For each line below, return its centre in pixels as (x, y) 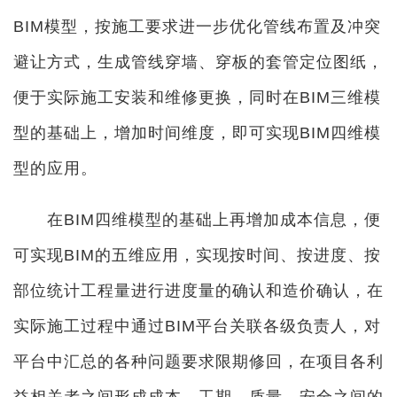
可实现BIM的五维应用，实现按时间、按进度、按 (197, 255)
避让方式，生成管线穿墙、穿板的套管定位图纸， (198, 62)
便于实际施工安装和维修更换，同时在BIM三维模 (197, 97)
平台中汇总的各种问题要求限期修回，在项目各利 (198, 362)
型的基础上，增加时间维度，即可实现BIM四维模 (197, 133)
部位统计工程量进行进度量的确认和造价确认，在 (198, 291)
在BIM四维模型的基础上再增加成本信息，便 (197, 220)
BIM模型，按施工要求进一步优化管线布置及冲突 (197, 27)
